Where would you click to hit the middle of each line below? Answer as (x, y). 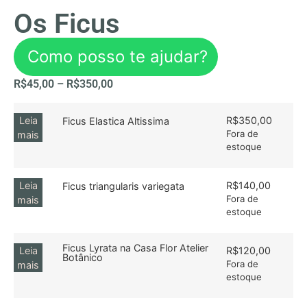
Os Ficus (67, 24)
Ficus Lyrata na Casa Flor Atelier (136, 247)
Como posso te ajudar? (118, 57)
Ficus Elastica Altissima (116, 121)
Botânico (83, 257)
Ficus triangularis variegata (124, 186)
